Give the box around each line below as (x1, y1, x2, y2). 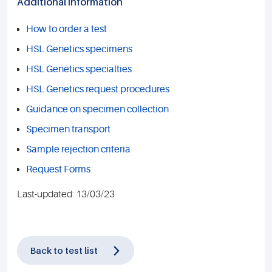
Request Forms (26, 164, 90, 175)
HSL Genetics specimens (26, 44, 132, 55)
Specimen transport (26, 124, 110, 135)
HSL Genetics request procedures (26, 84, 169, 95)
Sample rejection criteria (26, 144, 131, 155)
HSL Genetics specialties (26, 64, 132, 75)
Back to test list (30, 245, 98, 256)
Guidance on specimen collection (26, 104, 169, 115)
